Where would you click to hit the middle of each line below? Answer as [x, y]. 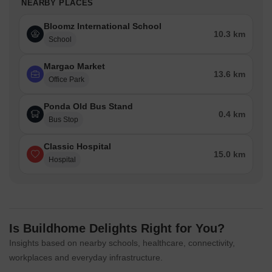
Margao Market [74, 66]
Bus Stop [63, 120]
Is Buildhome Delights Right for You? [117, 229]
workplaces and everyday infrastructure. [86, 258]
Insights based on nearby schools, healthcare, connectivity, [122, 243]
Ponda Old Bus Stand [88, 107]
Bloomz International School [103, 26]
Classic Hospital [77, 147]
